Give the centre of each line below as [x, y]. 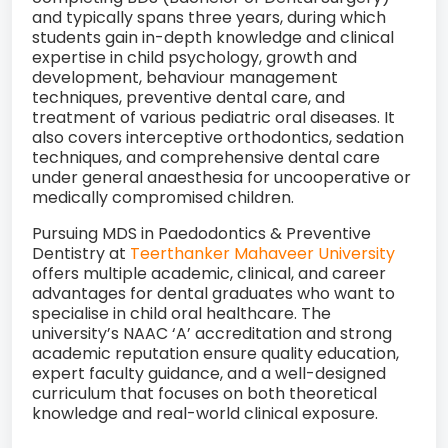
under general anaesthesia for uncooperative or [221, 178]
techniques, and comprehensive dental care [206, 158]
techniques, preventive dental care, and [188, 98]
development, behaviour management [185, 78]
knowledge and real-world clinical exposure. [205, 414]
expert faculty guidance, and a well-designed [209, 374]
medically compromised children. [163, 198]
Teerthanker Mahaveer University [262, 254]
